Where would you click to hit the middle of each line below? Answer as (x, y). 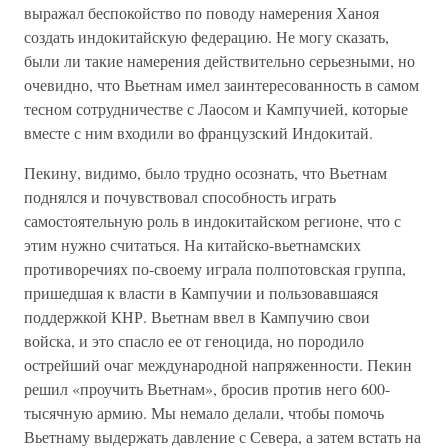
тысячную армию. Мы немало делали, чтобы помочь (204, 412)
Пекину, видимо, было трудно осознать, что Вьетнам (205, 172)
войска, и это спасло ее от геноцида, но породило (194, 340)
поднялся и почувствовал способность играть (180, 196)
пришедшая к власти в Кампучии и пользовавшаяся (201, 292)
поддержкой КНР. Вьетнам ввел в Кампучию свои (197, 316)
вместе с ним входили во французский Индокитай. (198, 132)
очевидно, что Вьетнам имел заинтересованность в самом (221, 84)
